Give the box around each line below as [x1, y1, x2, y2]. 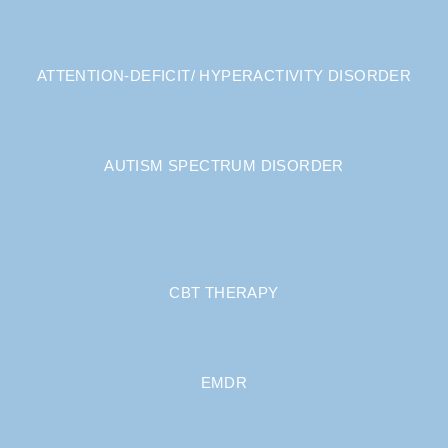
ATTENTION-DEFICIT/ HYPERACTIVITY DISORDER [36, 67, 412, 84]
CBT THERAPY [169, 284, 279, 301]
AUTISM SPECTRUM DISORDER [104, 157, 344, 174]
